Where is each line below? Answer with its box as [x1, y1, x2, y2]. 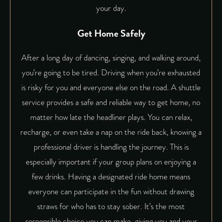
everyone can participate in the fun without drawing [28, 185, 194, 198]
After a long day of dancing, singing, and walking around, [21, 51, 201, 64]
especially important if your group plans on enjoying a [26, 155, 196, 168]
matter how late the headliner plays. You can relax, [30, 111, 192, 123]
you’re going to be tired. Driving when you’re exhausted [22, 66, 200, 79]
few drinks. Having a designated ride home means [32, 170, 190, 183]
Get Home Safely [77, 26, 145, 41]
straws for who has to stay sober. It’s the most [37, 200, 185, 213]
